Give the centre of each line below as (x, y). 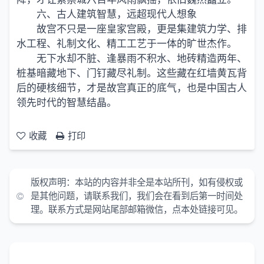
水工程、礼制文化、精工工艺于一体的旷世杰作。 (127, 44)
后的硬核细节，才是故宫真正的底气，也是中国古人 (132, 88)
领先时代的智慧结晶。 (67, 103)
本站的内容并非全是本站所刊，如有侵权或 (159, 182)
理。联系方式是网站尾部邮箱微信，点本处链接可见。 (137, 209)
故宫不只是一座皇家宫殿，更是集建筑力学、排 (141, 29)
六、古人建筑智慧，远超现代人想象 (116, 14)
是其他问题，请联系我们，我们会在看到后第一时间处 (137, 196)
